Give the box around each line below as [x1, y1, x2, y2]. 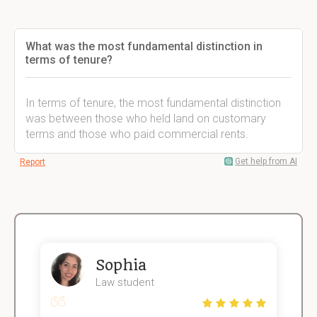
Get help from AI [235, 156, 297, 166]
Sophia [96, 256, 146, 274]
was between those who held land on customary [25, 112, 266, 125]
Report [20, 157, 45, 167]
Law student [96, 276, 154, 289]
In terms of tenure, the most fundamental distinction [25, 96, 281, 110]
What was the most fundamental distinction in [25, 40, 263, 53]
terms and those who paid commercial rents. [25, 127, 248, 141]
